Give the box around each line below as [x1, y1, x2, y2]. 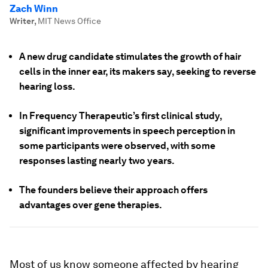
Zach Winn [10, 3, 58, 14]
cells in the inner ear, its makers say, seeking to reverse [19, 66, 256, 77]
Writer [10, 16, 34, 26]
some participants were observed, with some [19, 140, 215, 151]
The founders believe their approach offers [19, 184, 208, 196]
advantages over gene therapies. [19, 199, 162, 211]
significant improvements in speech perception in [19, 125, 235, 136]
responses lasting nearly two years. [19, 155, 175, 166]
